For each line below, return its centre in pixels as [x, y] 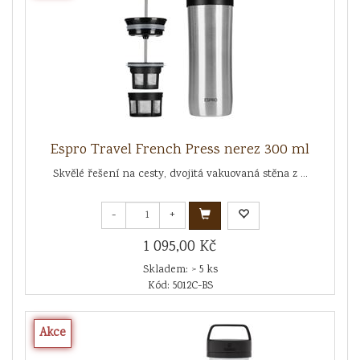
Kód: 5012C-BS [180, 286]
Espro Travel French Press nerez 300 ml [180, 150]
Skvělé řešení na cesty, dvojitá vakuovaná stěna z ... [180, 174]
